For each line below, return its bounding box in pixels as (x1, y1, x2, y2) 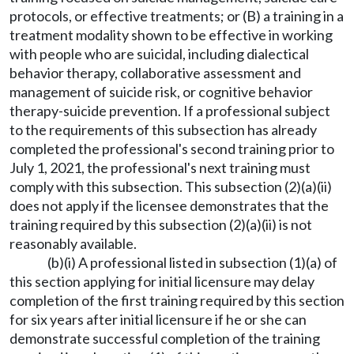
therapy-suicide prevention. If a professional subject (9, 102, 330, 119)
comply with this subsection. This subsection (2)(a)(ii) (9, 178, 332, 195)
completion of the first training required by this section (9, 292, 345, 309)
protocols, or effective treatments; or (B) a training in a (9, 7, 344, 24)
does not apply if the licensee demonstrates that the (9, 197, 329, 214)
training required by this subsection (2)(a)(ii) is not (9, 216, 312, 233)
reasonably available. (9, 235, 137, 252)
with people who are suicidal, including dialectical (9, 45, 309, 62)
